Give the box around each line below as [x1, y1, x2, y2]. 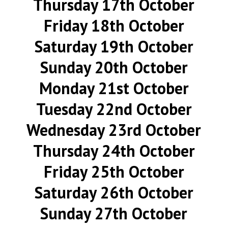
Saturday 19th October [34, 36, 193, 57]
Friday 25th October [43, 161, 184, 182]
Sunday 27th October [40, 203, 188, 224]
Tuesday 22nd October [36, 98, 192, 120]
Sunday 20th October [40, 56, 188, 78]
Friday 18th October [43, 15, 184, 36]
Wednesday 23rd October [26, 119, 202, 140]
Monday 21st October [39, 77, 189, 99]
